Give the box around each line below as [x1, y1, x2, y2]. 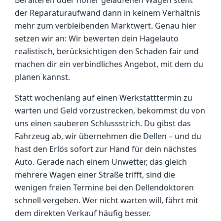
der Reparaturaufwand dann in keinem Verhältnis [15, 7, 200, 18]
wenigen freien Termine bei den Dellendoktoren [15, 182, 194, 193]
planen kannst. [15, 72, 70, 82]
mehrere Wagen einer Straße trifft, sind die [15, 169, 175, 180]
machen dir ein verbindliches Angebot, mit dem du [15, 59, 203, 70]
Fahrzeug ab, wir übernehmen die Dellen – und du [15, 131, 201, 142]
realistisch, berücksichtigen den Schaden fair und [15, 46, 199, 57]
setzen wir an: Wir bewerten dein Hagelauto [15, 33, 179, 44]
